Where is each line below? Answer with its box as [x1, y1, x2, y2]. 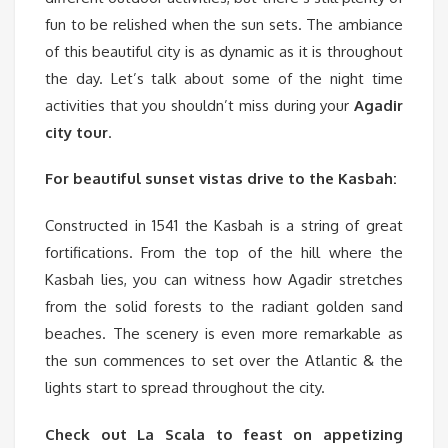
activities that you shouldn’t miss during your [45, 95, 354, 115]
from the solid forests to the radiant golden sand [45, 297, 403, 317]
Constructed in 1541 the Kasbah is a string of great [45, 216, 403, 236]
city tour [45, 122, 108, 142]
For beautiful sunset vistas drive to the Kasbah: [45, 169, 397, 189]
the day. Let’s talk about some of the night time [45, 68, 403, 88]
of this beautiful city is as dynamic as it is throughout [45, 41, 403, 61]
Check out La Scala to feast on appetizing [45, 425, 403, 445]
